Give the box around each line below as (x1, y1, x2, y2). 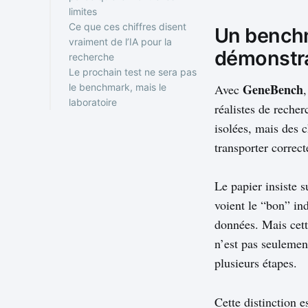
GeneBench (243, 80, 303, 98)
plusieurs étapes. (214, 254, 297, 272)
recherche (69, 50, 114, 63)
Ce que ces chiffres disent (69, 20, 186, 32)
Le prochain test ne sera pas (69, 65, 197, 78)
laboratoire (69, 96, 117, 108)
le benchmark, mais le (69, 80, 166, 93)
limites (69, 5, 97, 17)
